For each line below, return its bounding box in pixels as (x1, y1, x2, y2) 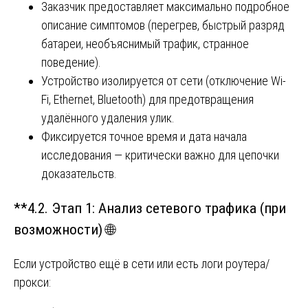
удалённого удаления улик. (41, 110, 175, 125)
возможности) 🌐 (14, 220, 115, 238)
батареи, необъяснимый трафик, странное (41, 36, 249, 51)
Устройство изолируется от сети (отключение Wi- (41, 73, 286, 88)
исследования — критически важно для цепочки (41, 147, 279, 162)
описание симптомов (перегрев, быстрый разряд (41, 17, 285, 32)
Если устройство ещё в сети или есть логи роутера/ (14, 256, 269, 271)
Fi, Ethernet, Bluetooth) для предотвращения (41, 91, 254, 107)
